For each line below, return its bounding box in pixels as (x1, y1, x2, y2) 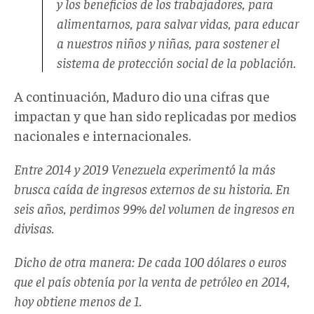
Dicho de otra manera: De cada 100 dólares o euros (14, 252, 287, 270)
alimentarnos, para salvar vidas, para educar (57, 13, 299, 32)
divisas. (14, 218, 54, 236)
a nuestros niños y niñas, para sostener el (57, 33, 280, 51)
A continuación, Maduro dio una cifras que (14, 86, 270, 104)
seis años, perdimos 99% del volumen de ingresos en (14, 198, 295, 217)
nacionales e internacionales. (14, 125, 191, 144)
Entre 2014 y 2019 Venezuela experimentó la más (14, 159, 275, 177)
